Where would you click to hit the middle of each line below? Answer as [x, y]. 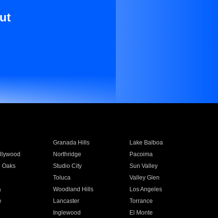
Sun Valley [144, 166]
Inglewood [67, 213]
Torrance [141, 201]
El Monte [141, 213]
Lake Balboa [146, 143]
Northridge [67, 154]
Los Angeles [146, 189]
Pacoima [141, 154]
